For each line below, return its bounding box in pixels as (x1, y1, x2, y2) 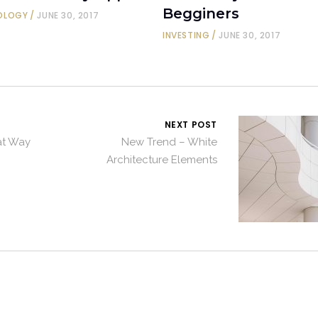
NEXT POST (164, 119, 217, 131)
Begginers (162, 5, 239, 23)
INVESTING (162, 29, 210, 42)
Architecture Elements (106, 153, 217, 167)
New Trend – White (121, 136, 217, 149)
